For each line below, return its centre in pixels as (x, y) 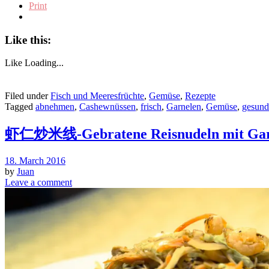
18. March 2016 (35, 161)
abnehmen (55, 107)
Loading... (44, 63)
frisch (151, 107)
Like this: (28, 40)
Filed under (28, 96)
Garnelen (184, 107)
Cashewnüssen (107, 107)
